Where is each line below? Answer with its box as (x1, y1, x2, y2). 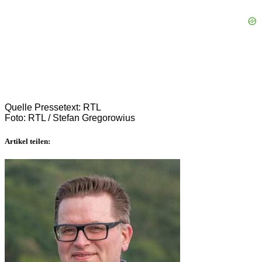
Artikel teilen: (5, 136, 50, 146)
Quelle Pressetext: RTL (5, 102, 101, 113)
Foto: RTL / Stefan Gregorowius (5, 113, 135, 123)
